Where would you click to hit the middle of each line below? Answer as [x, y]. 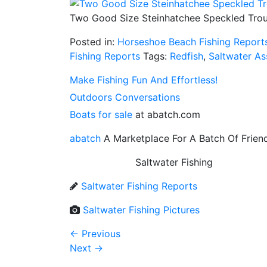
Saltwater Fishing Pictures [141, 209]
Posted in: [94, 41]
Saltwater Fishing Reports [139, 186]
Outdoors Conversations [125, 97]
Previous [100, 233]
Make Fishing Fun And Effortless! [144, 80]
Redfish [187, 56]
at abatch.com [166, 114]
